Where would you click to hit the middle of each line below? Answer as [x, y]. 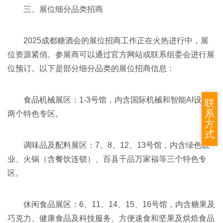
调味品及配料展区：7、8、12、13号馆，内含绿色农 [116, 145]
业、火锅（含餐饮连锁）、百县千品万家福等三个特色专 [107, 159]
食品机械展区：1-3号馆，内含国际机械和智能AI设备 [116, 100]
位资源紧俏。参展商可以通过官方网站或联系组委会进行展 [111, 55]
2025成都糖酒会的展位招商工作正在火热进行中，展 [116, 41]
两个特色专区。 [35, 114]
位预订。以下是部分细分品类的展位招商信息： [91, 69]
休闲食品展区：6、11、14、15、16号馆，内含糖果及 [119, 205]
